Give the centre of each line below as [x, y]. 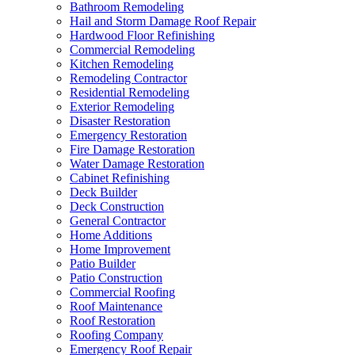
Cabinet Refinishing [120, 178]
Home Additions [111, 235]
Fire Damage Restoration [132, 149]
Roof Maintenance [116, 306]
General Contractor [118, 221]
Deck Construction [117, 206]
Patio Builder [103, 263]
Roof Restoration [113, 321]
